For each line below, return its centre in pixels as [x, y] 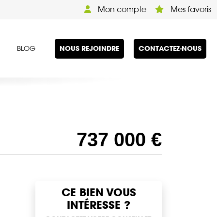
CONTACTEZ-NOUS [170, 48]
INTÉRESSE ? [99, 205]
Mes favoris [190, 9]
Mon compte [121, 9]
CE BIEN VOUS [99, 193]
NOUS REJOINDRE [89, 48]
